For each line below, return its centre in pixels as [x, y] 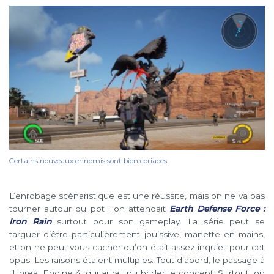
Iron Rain [30, 222]
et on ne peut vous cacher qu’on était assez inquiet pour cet [137, 247]
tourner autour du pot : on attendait [90, 209]
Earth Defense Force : [217, 209]
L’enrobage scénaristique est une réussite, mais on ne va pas [137, 196]
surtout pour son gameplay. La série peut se [158, 222]
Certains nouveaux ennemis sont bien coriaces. [89, 161]
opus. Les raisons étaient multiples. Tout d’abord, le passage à [137, 260]
